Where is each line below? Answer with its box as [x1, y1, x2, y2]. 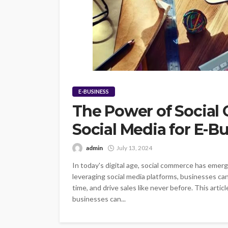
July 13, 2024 [117, 144, 152, 152]
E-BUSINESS [78, 88, 109, 95]
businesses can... [72, 194, 126, 203]
